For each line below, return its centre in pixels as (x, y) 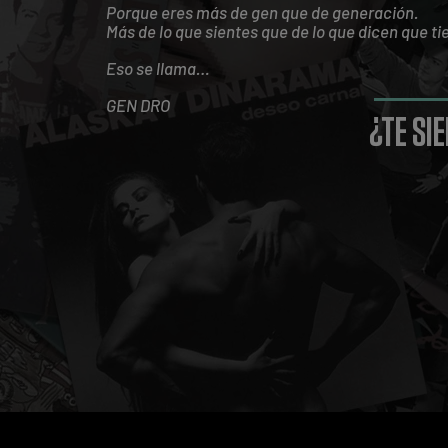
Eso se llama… (157, 68)
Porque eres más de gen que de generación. (261, 12)
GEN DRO (137, 105)
